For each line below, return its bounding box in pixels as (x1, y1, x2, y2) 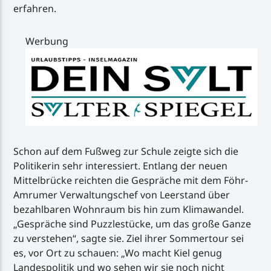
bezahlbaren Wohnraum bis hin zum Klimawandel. (13, 202, 244, 216)
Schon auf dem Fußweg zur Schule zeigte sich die (13, 144, 239, 158)
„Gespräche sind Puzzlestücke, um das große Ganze (13, 217, 252, 230)
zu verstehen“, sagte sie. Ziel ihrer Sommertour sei (13, 231, 244, 245)
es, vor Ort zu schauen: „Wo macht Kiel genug (13, 246, 223, 260)
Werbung (25, 34, 69, 48)
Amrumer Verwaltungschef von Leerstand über (13, 188, 230, 201)
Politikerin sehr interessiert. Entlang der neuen (13, 158, 228, 172)
